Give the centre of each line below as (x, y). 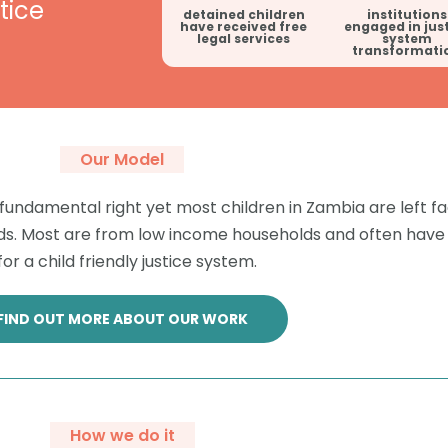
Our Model (122, 159)
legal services (244, 38)
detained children (243, 14)
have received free (244, 26)
